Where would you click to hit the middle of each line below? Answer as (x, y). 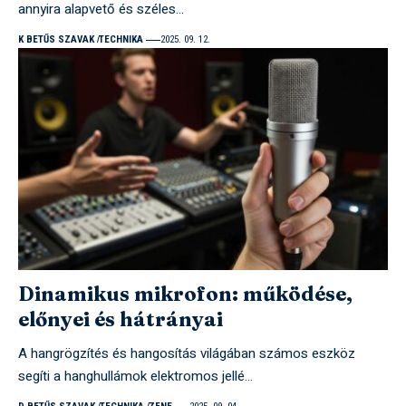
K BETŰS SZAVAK (56, 40)
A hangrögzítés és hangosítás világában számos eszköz (186, 353)
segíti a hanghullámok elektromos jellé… (135, 376)
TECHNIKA (121, 40)
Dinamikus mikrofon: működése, (185, 293)
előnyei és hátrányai (120, 319)
